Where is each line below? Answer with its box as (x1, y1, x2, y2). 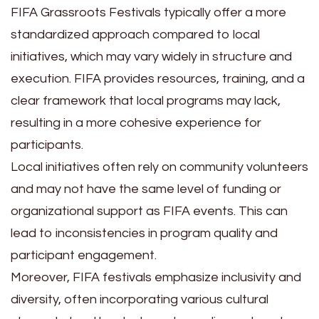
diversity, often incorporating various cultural (11, 293, 268, 307)
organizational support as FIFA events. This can (11, 204, 288, 219)
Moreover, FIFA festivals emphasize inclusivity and (11, 271, 301, 285)
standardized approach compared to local (11, 28, 260, 42)
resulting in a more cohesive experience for (11, 116, 261, 130)
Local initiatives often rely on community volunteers (11, 160, 308, 174)
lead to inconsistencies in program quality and (11, 226, 278, 241)
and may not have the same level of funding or (11, 182, 281, 197)
